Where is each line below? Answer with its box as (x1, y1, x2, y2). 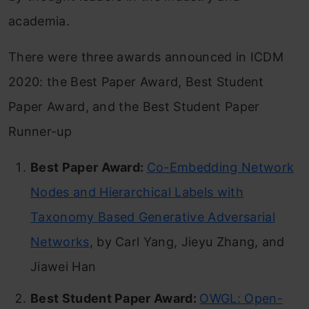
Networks (30, 235, 90, 250)
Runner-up (8, 124, 72, 139)
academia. (8, 14, 70, 29)
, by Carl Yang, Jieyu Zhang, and (89, 235, 285, 250)
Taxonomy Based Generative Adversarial (30, 210, 275, 225)
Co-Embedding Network (146, 160, 295, 175)
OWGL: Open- (199, 291, 283, 306)
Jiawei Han (30, 259, 97, 275)
